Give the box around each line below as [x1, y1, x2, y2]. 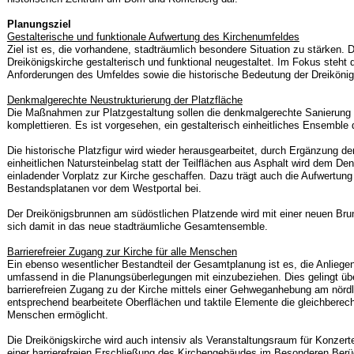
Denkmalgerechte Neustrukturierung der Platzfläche [6, 94, 243, 107]
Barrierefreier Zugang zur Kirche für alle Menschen [6, 246, 237, 258]
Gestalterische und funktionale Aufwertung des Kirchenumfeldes [6, 31, 299, 43]
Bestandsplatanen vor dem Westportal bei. [6, 183, 201, 195]
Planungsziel [6, 18, 71, 31]
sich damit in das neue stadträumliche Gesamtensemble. [6, 220, 268, 233]
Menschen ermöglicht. [6, 309, 108, 322]
